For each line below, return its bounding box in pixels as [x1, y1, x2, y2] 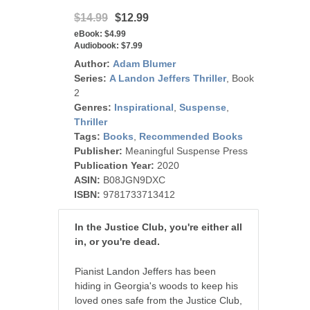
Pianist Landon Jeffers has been [75, 265, 216, 277]
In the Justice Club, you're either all [75, 221, 242, 232]
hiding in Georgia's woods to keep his [75, 280, 238, 291]
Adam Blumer [113, 57, 176, 69]
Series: [74, 72, 107, 84]
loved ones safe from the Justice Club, [75, 294, 242, 306]
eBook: [74, 28, 102, 39]
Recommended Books [139, 130, 243, 142]
